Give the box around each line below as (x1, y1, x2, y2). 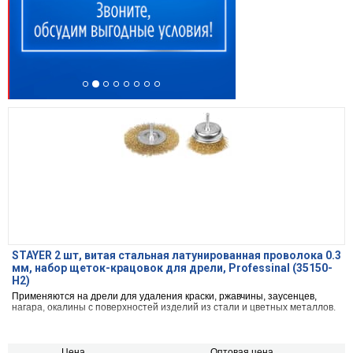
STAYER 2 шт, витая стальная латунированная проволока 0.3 (12, 249, 341, 262)
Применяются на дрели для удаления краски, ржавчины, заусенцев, (12, 291, 317, 303)
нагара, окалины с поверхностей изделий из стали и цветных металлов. (12, 302, 336, 314)
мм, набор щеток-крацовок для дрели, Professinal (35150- (12, 262, 333, 275)
